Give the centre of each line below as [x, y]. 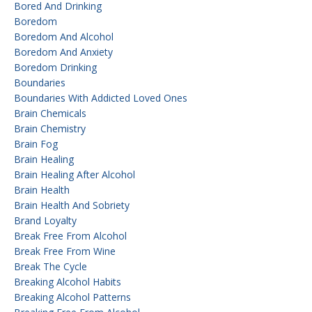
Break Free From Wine [65, 251]
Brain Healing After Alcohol [75, 174]
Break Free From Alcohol [70, 235]
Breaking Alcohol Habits [68, 281]
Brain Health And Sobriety [72, 205]
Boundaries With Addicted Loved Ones [101, 97]
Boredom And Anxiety [63, 52]
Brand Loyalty [45, 220]
